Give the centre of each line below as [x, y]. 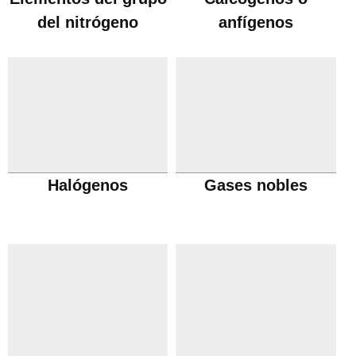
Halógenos [88, 185]
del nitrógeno [88, 22]
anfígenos [256, 22]
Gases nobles [256, 185]
